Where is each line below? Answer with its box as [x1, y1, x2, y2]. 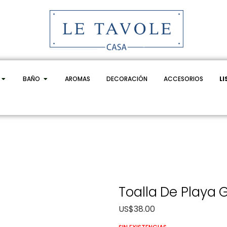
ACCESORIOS [163, 74, 203, 83]
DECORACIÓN [106, 74, 147, 83]
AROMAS [64, 74, 90, 83]
